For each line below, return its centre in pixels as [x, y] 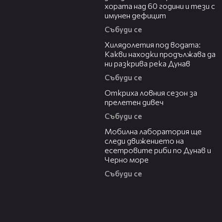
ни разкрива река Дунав [147, 63]
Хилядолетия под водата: [153, 45]
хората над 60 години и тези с [160, 6]
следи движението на [144, 141]
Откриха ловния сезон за [151, 93]
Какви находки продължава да [160, 54]
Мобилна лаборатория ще [153, 131]
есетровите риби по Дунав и [158, 150]
